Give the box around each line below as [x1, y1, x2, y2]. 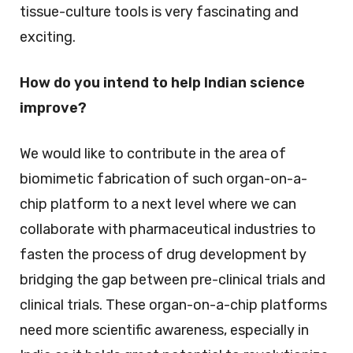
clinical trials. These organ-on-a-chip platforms [20, 296, 327, 314]
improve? [20, 99, 87, 117]
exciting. [20, 28, 76, 46]
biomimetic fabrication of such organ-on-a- [20, 170, 307, 188]
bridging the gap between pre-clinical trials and [20, 271, 325, 289]
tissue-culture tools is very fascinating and [20, 3, 299, 21]
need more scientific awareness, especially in [20, 321, 309, 340]
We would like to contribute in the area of [20, 145, 286, 163]
